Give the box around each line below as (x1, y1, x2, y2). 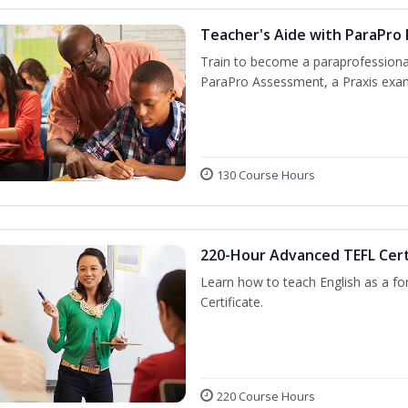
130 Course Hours (216, 167, 315, 184)
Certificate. (199, 293, 263, 311)
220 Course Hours (216, 388, 315, 405)
